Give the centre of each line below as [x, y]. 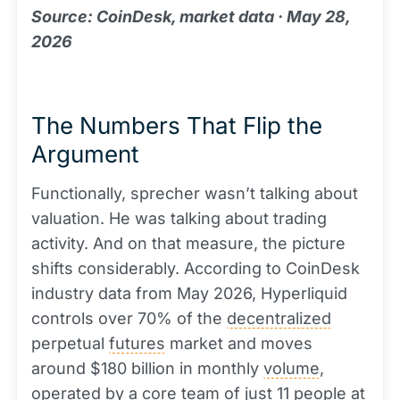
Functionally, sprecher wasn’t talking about [195, 193]
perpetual [70, 343]
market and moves [239, 343]
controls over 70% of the [129, 318]
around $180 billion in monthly [147, 368]
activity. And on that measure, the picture [188, 243]
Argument [85, 154]
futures [137, 343]
